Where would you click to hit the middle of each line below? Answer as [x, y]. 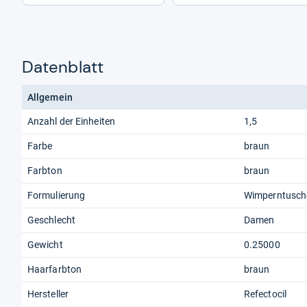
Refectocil [265, 294]
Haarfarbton [55, 269]
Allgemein [50, 97]
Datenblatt [63, 66]
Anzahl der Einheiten [71, 121]
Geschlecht [51, 220]
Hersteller [48, 294]
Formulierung [57, 195]
